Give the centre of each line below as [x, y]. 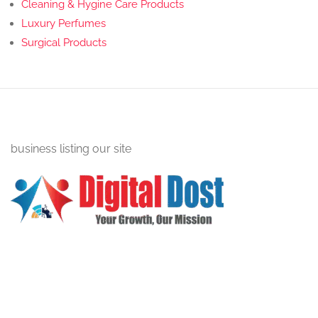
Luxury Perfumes [64, 24]
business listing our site [71, 149]
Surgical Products [64, 43]
